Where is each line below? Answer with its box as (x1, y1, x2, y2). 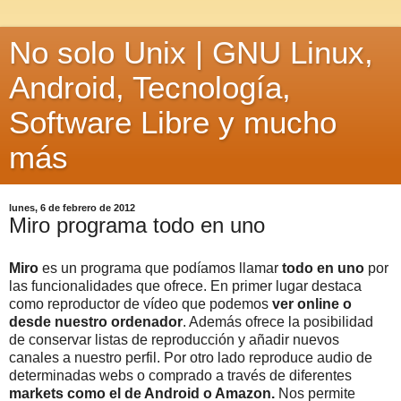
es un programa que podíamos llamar (42, 260, 282, 276)
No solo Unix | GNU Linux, (9, 36, 373, 70)
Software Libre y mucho (9, 106, 337, 140)
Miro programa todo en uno (9, 213, 265, 237)
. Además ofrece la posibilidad (183, 313, 373, 329)
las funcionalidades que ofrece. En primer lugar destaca (9, 277, 362, 294)
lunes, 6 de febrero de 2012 (9, 202, 135, 213)
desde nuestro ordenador (9, 313, 183, 329)
